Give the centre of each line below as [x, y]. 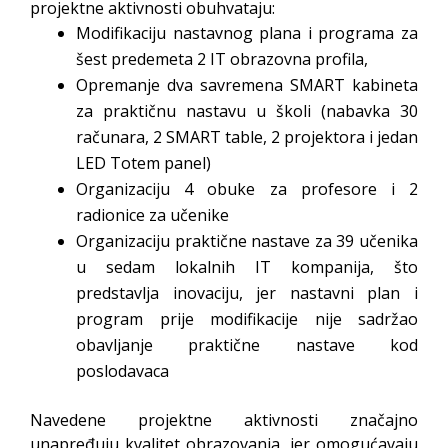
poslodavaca [122, 371]
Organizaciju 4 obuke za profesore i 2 [247, 189]
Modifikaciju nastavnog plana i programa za [247, 33]
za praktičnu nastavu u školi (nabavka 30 [247, 111]
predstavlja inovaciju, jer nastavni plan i [247, 293]
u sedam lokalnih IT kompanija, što [247, 267]
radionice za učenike [152, 215]
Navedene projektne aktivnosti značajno [224, 420]
